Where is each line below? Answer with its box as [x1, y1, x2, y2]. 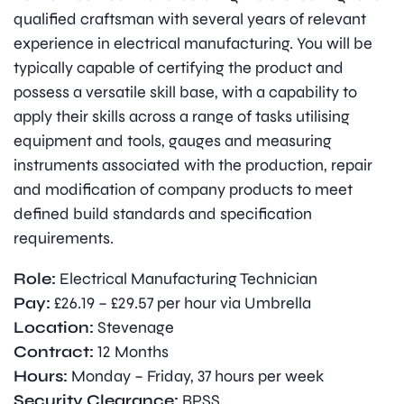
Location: [14, 317, 97, 338]
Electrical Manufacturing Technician [60, 269, 317, 289]
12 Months [97, 342, 169, 363]
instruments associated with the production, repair [14, 155, 372, 176]
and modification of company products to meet [14, 179, 353, 200]
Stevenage [97, 317, 174, 338]
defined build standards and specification [14, 204, 312, 225]
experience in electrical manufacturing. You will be [14, 33, 372, 54]
